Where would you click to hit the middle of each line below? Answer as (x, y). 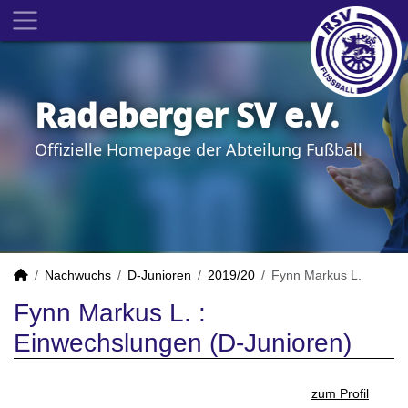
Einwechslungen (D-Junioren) (183, 343)
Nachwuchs (78, 275)
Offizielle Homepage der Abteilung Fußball (199, 149)
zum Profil (340, 393)
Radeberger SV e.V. (187, 115)
